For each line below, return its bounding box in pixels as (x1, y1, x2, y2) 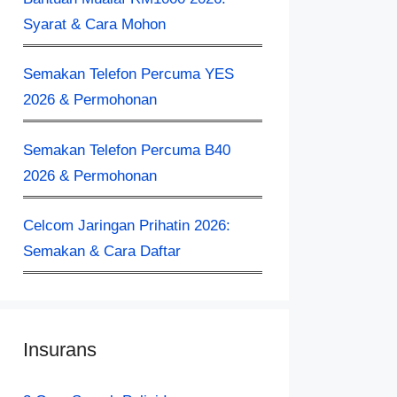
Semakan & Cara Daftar (23, 243, 181, 260)
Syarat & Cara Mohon (23, 15, 166, 33)
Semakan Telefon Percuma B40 (23, 141, 230, 159)
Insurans (23, 339, 97, 361)
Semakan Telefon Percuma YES (23, 66, 234, 82)
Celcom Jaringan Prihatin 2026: (23, 217, 230, 234)
